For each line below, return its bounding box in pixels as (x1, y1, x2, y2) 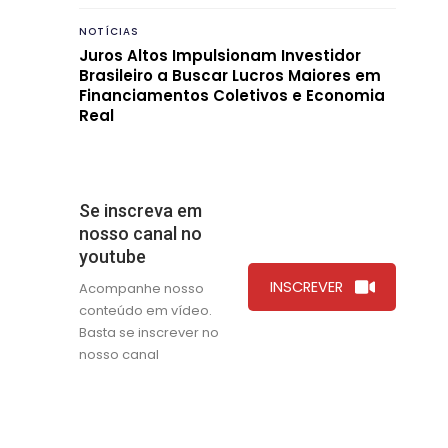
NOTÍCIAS (79, 23, 140, 39)
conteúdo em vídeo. (79, 300, 212, 320)
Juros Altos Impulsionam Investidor (79, 44, 361, 66)
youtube (79, 245, 146, 267)
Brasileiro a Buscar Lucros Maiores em (79, 64, 381, 86)
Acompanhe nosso (79, 278, 204, 298)
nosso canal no (79, 222, 202, 244)
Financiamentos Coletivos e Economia (79, 84, 385, 106)
